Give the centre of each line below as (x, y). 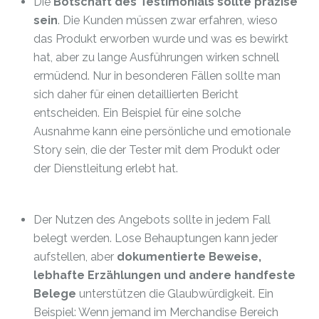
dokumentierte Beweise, (189, 257)
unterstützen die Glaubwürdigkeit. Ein (175, 294)
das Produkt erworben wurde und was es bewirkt (161, 39)
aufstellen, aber (75, 257)
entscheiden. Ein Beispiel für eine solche (137, 113)
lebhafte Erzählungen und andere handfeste (164, 275)
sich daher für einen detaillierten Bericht (136, 94)
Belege (55, 294)
